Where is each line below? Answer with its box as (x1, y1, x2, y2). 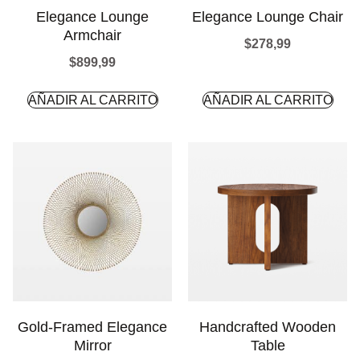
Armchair (63, 27, 121, 43)
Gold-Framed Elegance (18, 319, 167, 335)
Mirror (73, 337, 112, 354)
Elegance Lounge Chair (192, 9, 343, 25)
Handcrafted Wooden (199, 319, 336, 335)
